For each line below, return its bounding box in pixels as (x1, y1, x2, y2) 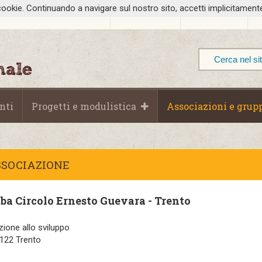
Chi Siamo (121, 9, 160, 19)
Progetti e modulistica (32, 100, 136, 112)
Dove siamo (191, 9, 237, 19)
